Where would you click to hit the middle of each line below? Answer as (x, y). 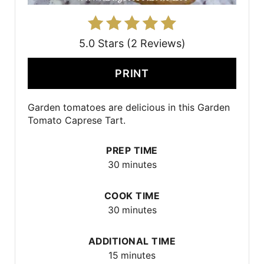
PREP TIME (132, 150)
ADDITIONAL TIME (132, 241)
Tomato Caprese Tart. (77, 120)
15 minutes (132, 255)
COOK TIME (132, 196)
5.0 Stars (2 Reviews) (132, 43)
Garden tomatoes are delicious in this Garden (129, 107)
